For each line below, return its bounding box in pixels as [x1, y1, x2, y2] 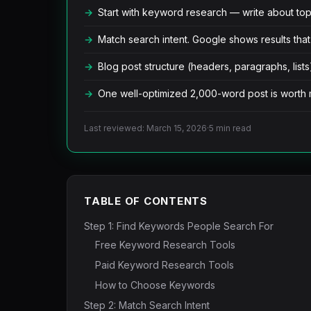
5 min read [209, 123, 251, 133]
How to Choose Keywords [95, 279, 215, 291]
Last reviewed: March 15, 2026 [84, 123, 207, 133]
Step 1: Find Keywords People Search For [84, 220, 274, 232]
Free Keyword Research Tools [95, 239, 235, 251]
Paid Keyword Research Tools [95, 259, 234, 271]
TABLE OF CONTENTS [84, 194, 208, 208]
